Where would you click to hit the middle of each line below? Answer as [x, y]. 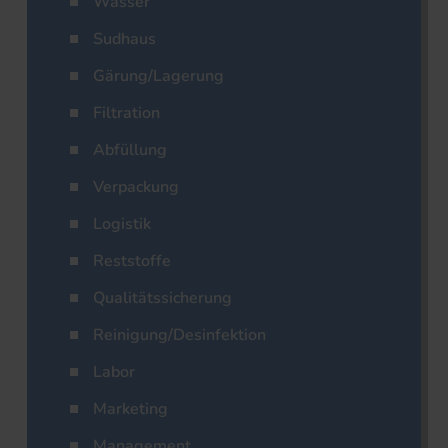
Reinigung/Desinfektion [179, 335]
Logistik [122, 224]
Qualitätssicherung [162, 298]
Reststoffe [132, 261]
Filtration [126, 113]
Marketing [130, 409]
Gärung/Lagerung [158, 76]
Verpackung [136, 187]
